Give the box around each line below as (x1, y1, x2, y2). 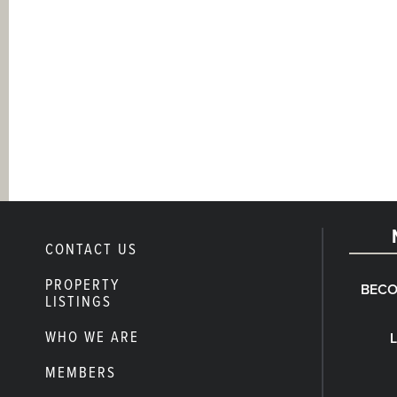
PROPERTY (44, 276, 120, 296)
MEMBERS (44, 363, 116, 384)
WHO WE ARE (44, 328, 139, 348)
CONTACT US (44, 240, 137, 261)
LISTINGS (44, 292, 112, 313)
